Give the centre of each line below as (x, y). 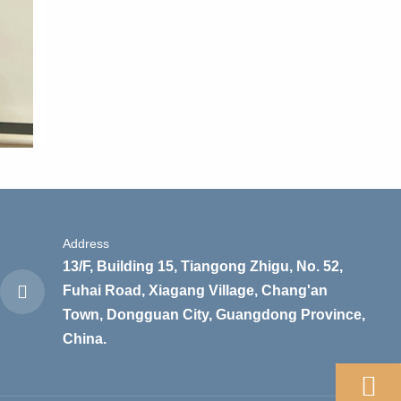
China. (85, 338)
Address (86, 243)
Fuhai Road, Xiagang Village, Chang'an (195, 290)
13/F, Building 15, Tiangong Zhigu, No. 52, (203, 266)
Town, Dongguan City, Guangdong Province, (214, 314)
